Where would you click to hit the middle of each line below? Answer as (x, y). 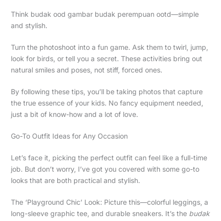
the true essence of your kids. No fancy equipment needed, (107, 103)
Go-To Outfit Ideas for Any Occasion (69, 136)
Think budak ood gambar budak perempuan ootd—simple (105, 14)
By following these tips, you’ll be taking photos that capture (107, 91)
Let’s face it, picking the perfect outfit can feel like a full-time (109, 157)
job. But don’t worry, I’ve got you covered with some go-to (105, 169)
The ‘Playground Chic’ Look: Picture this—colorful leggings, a (109, 202)
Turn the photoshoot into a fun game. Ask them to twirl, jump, (109, 47)
